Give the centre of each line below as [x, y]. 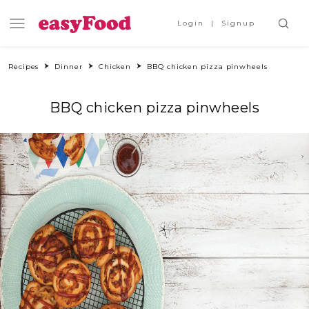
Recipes [24, 67]
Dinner [69, 67]
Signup [238, 23]
